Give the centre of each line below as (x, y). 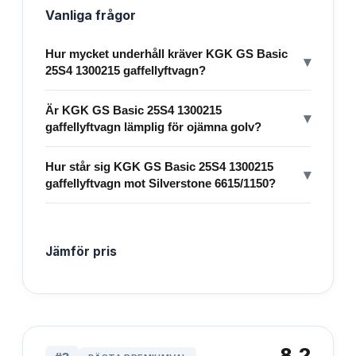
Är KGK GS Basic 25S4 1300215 (133, 110)
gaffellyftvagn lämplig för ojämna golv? (153, 126)
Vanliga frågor (91, 15)
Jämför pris (81, 251)
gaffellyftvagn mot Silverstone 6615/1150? (161, 183)
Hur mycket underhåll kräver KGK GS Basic (166, 53)
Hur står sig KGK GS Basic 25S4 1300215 (159, 166)
